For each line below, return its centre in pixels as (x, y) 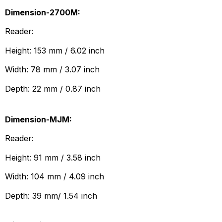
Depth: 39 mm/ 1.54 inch (51, 195)
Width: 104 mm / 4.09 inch (55, 177)
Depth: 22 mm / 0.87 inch (53, 88)
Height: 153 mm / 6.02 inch (55, 50)
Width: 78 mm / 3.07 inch (52, 70)
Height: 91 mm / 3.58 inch (53, 157)
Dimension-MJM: (38, 119)
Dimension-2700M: (43, 12)
